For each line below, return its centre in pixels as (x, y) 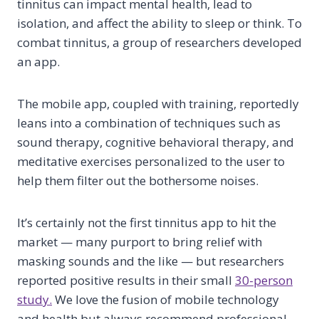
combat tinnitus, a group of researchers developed (159, 42)
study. (35, 299)
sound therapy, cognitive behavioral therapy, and (156, 142)
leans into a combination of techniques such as (149, 123)
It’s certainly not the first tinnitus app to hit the (147, 223)
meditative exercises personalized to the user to (151, 161)
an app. (38, 62)
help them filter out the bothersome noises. (138, 181)
